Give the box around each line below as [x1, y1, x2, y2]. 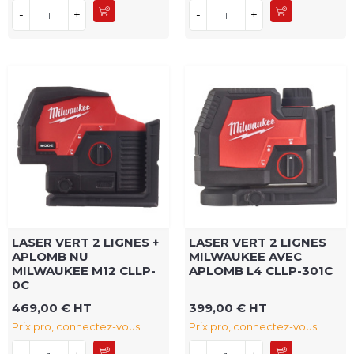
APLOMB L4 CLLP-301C [189, 263, 333, 279]
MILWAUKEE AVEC [189, 249, 302, 265]
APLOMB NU [12, 249, 88, 265]
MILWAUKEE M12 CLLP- [12, 263, 156, 279]
